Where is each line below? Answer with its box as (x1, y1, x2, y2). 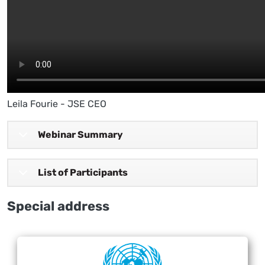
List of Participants (38, 167, 128, 179)
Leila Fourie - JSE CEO (7, 98, 106, 110)
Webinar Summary (38, 129, 123, 141)
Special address (7, 198, 109, 215)
